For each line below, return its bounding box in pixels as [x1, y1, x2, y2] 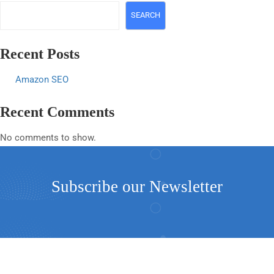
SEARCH [131, 10, 161, 20]
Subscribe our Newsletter [51, 177, 223, 196]
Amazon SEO [15, 73, 68, 85]
